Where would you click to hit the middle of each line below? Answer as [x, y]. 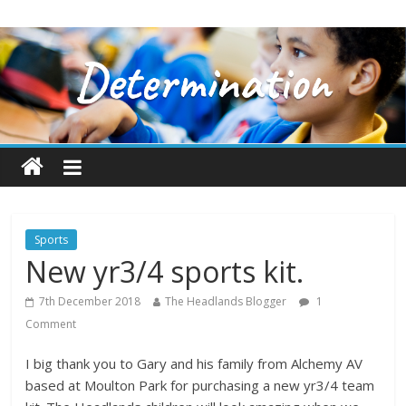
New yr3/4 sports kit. [165, 271]
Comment [51, 324]
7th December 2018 [90, 301]
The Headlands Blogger [226, 301]
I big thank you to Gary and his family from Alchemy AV [194, 363]
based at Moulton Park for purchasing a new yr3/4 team [200, 385]
